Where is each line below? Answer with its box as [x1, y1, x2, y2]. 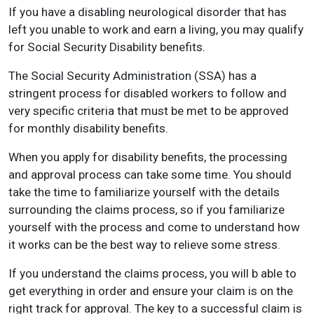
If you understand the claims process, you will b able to [8, 266, 296, 280]
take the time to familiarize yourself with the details [8, 185, 280, 199]
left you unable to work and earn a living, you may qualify [8, 22, 303, 36]
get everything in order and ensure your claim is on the [8, 284, 293, 298]
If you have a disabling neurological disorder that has [8, 5, 287, 19]
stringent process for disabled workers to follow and [8, 86, 287, 100]
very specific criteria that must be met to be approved [8, 104, 289, 118]
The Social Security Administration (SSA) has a [8, 69, 257, 83]
